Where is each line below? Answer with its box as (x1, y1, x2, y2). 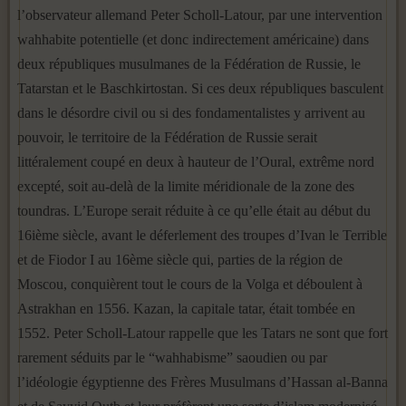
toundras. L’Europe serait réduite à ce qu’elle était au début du (17, 203, 371, 218)
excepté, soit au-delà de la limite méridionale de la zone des (17, 179, 354, 194)
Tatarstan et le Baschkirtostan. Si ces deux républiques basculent (17, 81, 383, 96)
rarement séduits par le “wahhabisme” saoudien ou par (17, 350, 327, 365)
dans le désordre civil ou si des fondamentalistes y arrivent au (17, 105, 365, 121)
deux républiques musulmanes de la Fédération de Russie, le (17, 56, 361, 72)
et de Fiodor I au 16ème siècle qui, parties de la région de (17, 252, 343, 267)
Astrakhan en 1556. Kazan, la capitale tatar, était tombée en (17, 301, 355, 316)
